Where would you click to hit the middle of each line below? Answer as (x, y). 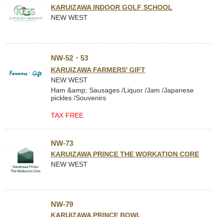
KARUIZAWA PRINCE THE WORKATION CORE (125, 154)
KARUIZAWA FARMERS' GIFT (98, 70)
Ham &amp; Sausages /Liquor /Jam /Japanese (122, 90)
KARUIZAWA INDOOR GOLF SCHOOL (112, 7)
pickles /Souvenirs (78, 98)
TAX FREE (67, 115)
